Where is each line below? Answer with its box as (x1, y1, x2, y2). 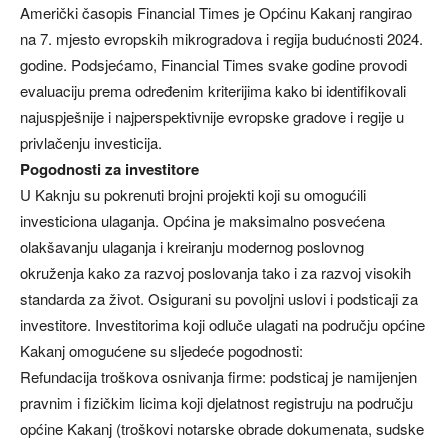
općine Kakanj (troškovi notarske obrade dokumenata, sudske (20, 418, 424, 440)
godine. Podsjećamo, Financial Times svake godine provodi (20, 54, 407, 76)
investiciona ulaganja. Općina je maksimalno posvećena (20, 210, 385, 232)
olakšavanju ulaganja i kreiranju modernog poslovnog (20, 236, 364, 258)
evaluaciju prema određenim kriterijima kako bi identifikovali (20, 80, 406, 102)
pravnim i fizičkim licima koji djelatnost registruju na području (20, 392, 413, 414)
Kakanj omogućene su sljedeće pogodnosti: (20, 340, 303, 362)
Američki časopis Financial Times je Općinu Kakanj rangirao (20, 2, 412, 24)
